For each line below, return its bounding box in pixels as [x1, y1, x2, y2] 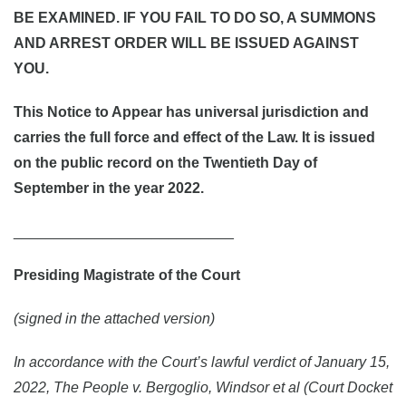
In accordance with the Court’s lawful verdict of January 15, [14, 354, 390, 370]
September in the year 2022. [14, 180, 204, 196]
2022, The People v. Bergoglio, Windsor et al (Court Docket [14, 380, 392, 395]
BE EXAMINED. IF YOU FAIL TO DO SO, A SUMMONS [14, 10, 376, 25]
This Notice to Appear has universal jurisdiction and [14, 104, 369, 120]
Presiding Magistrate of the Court [14, 267, 240, 283]
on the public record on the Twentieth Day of [14, 155, 317, 170]
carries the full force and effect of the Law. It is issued [14, 130, 375, 145]
